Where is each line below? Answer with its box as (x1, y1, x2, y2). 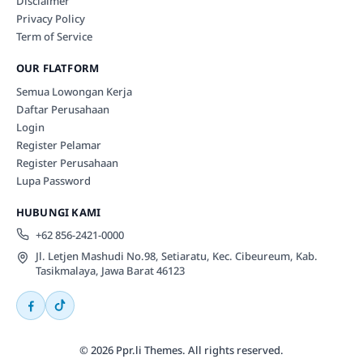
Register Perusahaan (15, 155, 118, 170)
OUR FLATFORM (15, 60, 100, 75)
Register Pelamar (15, 137, 101, 152)
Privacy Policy (15, 11, 85, 26)
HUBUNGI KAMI (15, 204, 101, 220)
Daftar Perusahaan (15, 101, 109, 117)
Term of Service (15, 28, 92, 44)
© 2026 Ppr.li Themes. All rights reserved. (79, 343, 284, 358)
